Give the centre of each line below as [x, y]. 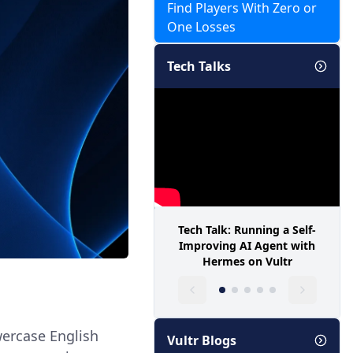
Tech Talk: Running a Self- [247, 230]
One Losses [202, 27]
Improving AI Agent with [247, 245]
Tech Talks [199, 66]
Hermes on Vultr [247, 261]
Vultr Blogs [202, 340]
